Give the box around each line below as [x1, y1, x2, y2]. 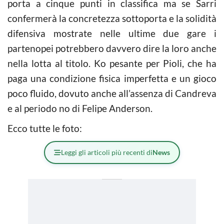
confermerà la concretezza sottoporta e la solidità [7, 12, 216, 24]
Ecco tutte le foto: [7, 122, 82, 134]
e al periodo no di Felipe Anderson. [7, 102, 152, 114]
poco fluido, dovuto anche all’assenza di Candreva [7, 87, 216, 99]
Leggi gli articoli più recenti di [61, 147, 152, 156]
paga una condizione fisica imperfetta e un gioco [7, 72, 216, 84]
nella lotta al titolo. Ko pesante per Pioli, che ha [7, 57, 216, 69]
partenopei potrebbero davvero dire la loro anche [7, 42, 216, 54]
